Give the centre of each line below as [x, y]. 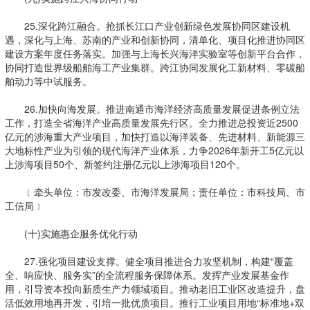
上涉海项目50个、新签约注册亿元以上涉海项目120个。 [125, 164]
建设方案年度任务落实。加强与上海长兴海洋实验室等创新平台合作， [155, 53]
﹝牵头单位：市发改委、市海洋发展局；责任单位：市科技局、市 [155, 192]
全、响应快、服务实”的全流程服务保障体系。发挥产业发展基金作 [147, 275]
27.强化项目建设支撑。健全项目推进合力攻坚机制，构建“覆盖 [149, 261]
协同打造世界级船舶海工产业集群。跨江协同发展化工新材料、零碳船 [155, 67]
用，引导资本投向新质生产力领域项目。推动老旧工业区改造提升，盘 [155, 289]
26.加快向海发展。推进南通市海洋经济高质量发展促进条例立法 [152, 109]
